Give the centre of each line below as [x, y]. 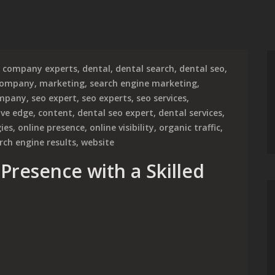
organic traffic [190, 127]
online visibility [122, 127]
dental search [145, 68]
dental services [190, 113]
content [55, 113]
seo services [161, 98]
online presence [51, 127]
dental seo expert [115, 113]
